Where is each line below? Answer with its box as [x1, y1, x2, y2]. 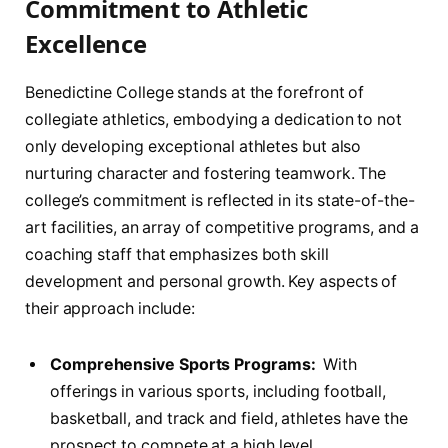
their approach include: [25, 298, 196, 318]
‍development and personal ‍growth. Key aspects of [25, 271, 398, 291]
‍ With [315, 354, 358, 374]
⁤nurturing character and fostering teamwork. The [25, 163, 387, 183]
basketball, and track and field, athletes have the [50, 408, 409, 428]
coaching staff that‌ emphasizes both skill [25, 244, 329, 264]
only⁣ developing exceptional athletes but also [25, 136, 362, 156]
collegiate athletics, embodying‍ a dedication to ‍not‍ [25, 109, 402, 129]
